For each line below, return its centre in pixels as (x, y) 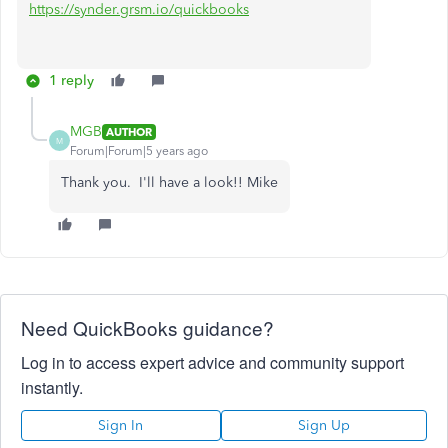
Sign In (121, 425)
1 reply (71, 80)
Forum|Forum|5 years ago (139, 151)
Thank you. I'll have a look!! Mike (169, 182)
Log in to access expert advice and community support (212, 362)
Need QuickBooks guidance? (147, 327)
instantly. (52, 387)
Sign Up (323, 425)
